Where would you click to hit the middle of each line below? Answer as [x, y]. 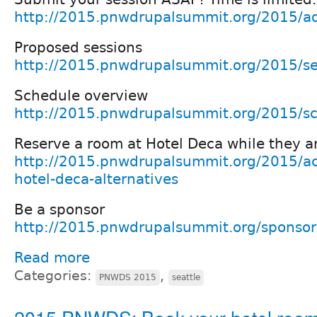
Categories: [55, 276]
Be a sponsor [59, 210]
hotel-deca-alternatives [96, 179]
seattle [186, 278]
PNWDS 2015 [128, 278]
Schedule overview [81, 96]
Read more [52, 258]
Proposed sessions [78, 48]
